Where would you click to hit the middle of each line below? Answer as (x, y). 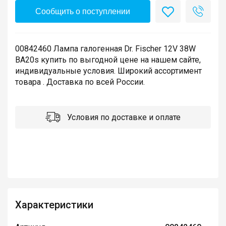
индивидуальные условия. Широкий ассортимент (108, 71)
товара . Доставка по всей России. (80, 82)
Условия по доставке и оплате (123, 118)
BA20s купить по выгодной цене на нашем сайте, (108, 60)
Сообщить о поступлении (83, 12)
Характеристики (54, 205)
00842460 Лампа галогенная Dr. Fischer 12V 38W (105, 49)
